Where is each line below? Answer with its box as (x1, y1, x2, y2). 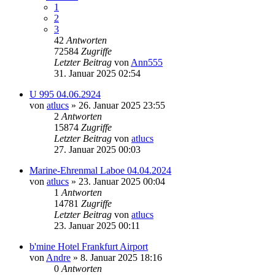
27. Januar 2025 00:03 (54, 144, 141, 155)
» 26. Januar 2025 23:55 (69, 99, 165, 110)
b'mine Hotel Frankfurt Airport (29, 241, 148, 252)
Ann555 (131, 56, 163, 68)
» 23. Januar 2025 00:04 (69, 176, 165, 187)
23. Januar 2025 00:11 (54, 220, 140, 231)
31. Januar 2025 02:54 (54, 68, 141, 79)
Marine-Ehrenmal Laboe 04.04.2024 (29, 165, 171, 176)
